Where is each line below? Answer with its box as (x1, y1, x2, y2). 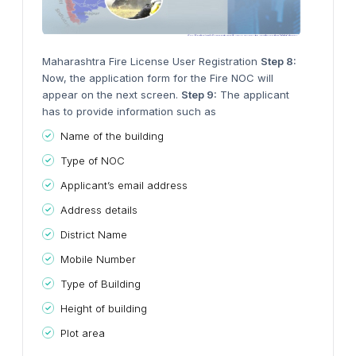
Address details (60, 203, 137, 216)
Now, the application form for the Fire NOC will (42, 71, 273, 84)
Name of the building (60, 129, 164, 142)
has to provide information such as (42, 104, 216, 118)
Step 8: (261, 54, 296, 68)
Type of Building (60, 277, 141, 290)
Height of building (60, 301, 147, 315)
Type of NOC (60, 153, 125, 167)
